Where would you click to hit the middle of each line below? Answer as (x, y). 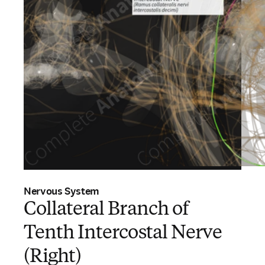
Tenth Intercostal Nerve (123, 234)
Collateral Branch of (106, 210)
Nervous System (62, 191)
